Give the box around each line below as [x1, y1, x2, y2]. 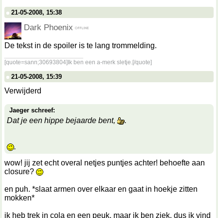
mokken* [4, 194, 35, 202]
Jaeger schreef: [9, 107, 55, 114]
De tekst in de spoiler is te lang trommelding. [4, 41, 157, 50]
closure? [4, 167, 36, 176]
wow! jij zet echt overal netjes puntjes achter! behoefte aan [4, 159, 205, 167]
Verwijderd [4, 87, 41, 95]
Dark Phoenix [24, 22, 73, 32]
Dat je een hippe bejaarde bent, [7, 116, 117, 125]
